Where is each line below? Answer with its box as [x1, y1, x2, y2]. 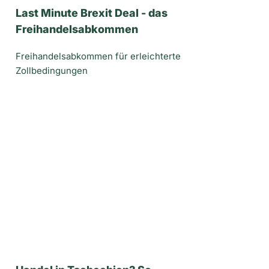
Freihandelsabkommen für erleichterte [16, 50, 181, 62]
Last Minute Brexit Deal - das [16, 7, 168, 20]
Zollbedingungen [16, 65, 88, 77]
